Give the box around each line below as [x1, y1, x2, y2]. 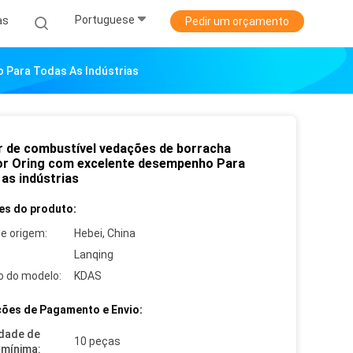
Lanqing [74, 248, 113, 261]
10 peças [74, 335, 121, 347]
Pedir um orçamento [185, 15, 289, 28]
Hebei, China [74, 227, 136, 240]
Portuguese [75, 13, 135, 27]
